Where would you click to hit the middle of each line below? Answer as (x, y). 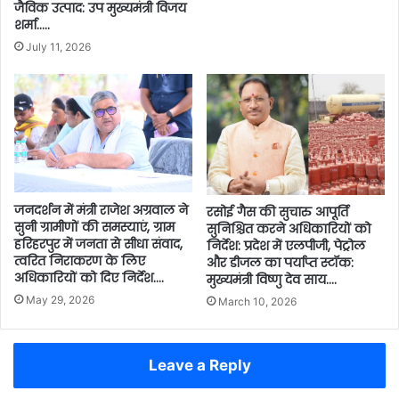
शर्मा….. (32, 25)
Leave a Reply (199, 365)
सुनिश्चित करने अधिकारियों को (289, 228)
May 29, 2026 (60, 299)
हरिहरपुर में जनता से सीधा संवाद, (98, 244)
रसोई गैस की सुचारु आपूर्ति (277, 212)
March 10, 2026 (257, 301)
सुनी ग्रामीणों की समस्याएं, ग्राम (94, 227)
